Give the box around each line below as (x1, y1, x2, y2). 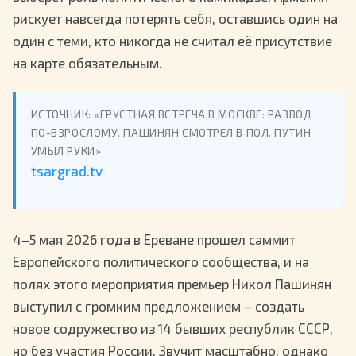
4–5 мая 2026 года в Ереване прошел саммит (13, 230, 296, 247)
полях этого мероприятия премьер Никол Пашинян (13, 275, 331, 292)
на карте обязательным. (13, 54, 162, 71)
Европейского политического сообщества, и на (13, 253, 309, 269)
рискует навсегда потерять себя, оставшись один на (13, 10, 338, 26)
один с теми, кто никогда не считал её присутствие (13, 32, 332, 48)
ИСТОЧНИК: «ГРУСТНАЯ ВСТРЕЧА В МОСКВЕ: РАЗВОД (30, 106, 313, 121)
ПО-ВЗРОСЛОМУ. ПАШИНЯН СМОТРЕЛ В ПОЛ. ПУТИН (30, 125, 311, 139)
